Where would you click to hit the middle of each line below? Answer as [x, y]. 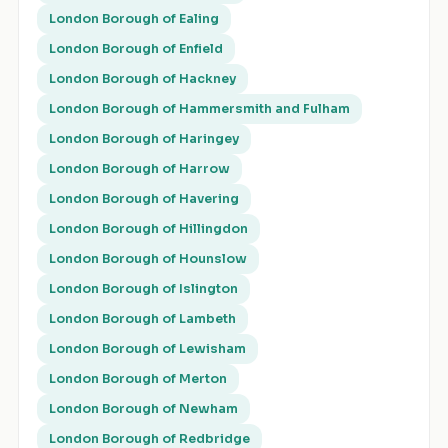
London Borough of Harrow [139, 169]
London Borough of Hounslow [148, 259]
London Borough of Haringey [144, 139]
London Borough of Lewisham [147, 349]
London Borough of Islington [143, 289]
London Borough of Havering [144, 199]
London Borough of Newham [143, 409]
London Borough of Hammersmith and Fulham [199, 109]
